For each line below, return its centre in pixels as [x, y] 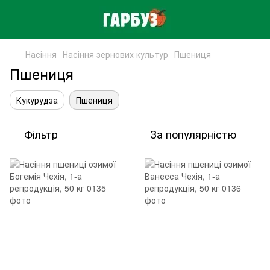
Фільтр [41, 134]
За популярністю [193, 134]
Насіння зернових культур [115, 54]
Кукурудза [37, 100]
